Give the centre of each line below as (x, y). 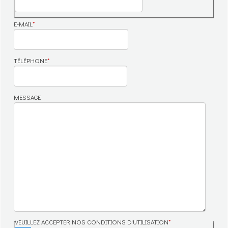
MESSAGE (27, 97)
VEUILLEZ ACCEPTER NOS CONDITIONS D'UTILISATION (92, 222)
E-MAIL (23, 24)
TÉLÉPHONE (31, 61)
